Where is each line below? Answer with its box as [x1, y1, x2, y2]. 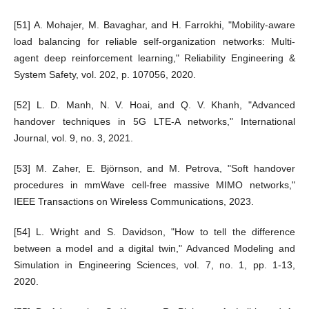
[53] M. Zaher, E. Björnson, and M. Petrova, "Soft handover [13, 163, 296, 174]
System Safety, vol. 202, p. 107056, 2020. [13, 68, 196, 80]
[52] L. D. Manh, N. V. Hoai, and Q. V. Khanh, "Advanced [13, 99, 296, 110]
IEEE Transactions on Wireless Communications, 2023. [13, 196, 254, 207]
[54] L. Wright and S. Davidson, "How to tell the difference [13, 226, 296, 238]
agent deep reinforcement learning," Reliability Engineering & [13, 52, 296, 63]
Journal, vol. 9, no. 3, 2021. [13, 132, 133, 143]
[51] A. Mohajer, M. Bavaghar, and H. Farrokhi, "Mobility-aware [13, 19, 296, 30]
